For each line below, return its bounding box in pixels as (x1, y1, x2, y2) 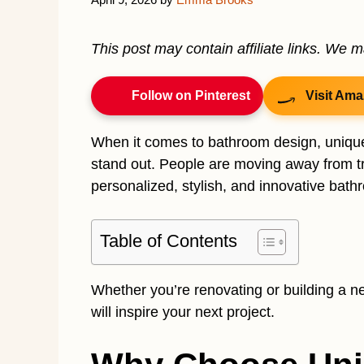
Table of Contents (100, 230, 237, 251)
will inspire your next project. (91, 303, 275, 320)
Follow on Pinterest (132, 88, 250, 102)
